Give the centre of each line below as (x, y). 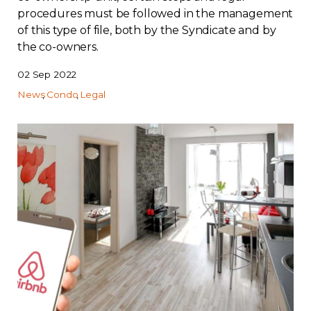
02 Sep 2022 (47, 74)
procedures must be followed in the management (155, 14)
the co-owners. (58, 47)
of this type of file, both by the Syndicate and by (147, 30)
